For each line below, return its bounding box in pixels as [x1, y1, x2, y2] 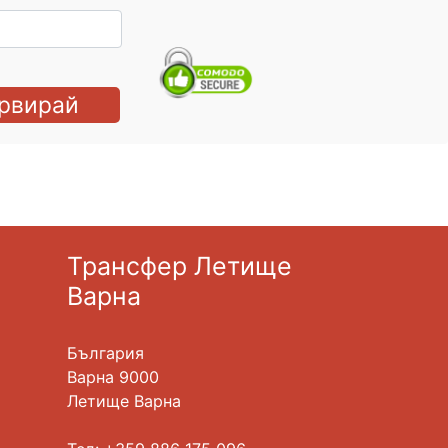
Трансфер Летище [67, 250, 293, 281]
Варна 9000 [67, 366, 160, 387]
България [67, 342, 145, 363]
